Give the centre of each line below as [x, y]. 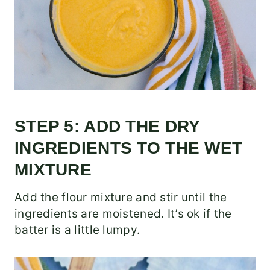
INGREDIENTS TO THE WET [129, 148]
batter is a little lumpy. [77, 230]
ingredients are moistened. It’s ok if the [123, 214]
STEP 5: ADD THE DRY [107, 127]
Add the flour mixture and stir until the [121, 198]
